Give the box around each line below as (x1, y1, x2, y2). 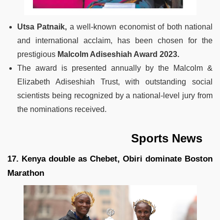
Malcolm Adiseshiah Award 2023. (57, 50, 179, 58)
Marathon (7, 168, 44, 178)
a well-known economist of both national (67, 22, 213, 31)
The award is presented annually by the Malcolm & (17, 63, 213, 72)
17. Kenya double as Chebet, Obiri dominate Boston (7, 154, 213, 164)
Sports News (7, 131, 202, 145)
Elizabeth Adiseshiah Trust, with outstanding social (17, 77, 213, 86)
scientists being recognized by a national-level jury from (17, 91, 213, 100)
